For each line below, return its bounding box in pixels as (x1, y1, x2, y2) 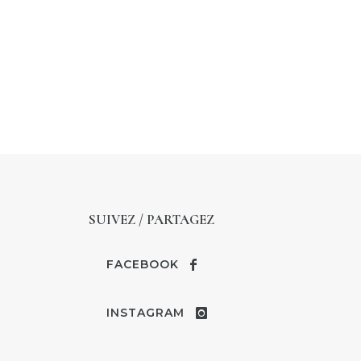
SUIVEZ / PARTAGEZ (88, 211, 214, 229)
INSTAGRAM (106, 305, 185, 321)
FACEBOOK (106, 257, 179, 272)
